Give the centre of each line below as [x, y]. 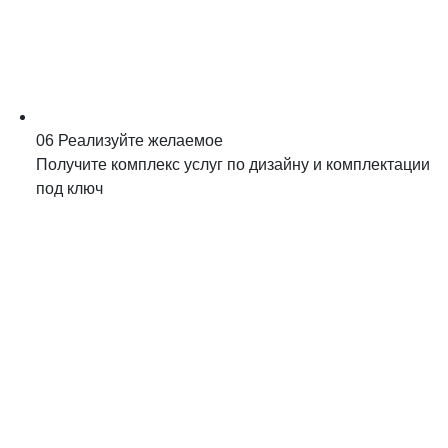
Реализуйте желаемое [140, 140]
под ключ [69, 188]
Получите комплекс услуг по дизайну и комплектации [233, 164]
